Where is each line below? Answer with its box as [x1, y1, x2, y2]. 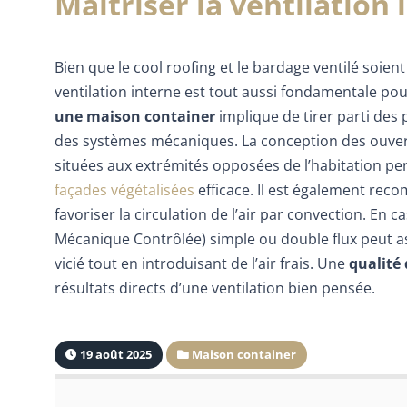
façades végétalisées [55, 179, 194, 200]
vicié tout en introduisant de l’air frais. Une [55, 253, 349, 273]
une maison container [55, 105, 215, 126]
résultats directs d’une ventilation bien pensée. [55, 277, 375, 298]
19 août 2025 [77, 345, 152, 362]
